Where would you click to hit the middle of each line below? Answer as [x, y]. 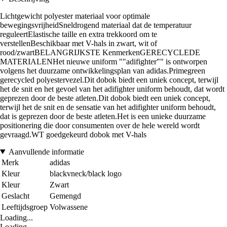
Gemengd [65, 196]
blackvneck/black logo [86, 173]
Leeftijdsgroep [25, 207]
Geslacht [15, 196]
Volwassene [69, 207]
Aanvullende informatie [46, 152]
